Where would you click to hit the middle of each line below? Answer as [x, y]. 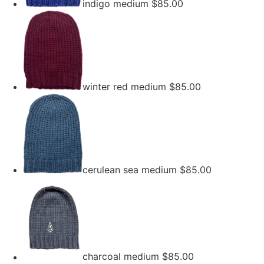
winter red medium [126, 87]
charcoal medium [122, 257]
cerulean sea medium [131, 170]
